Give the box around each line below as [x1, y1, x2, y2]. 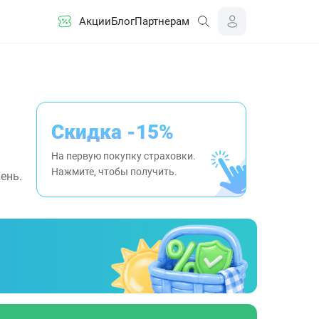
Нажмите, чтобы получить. [51, 166, 177, 177]
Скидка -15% [51, 120, 174, 144]
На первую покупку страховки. [51, 150, 196, 162]
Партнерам [135, 15, 189, 28]
